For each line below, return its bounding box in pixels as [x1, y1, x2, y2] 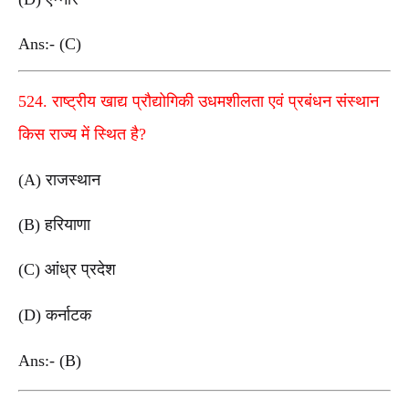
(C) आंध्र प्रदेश [18, 260, 116, 279]
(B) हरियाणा [18, 215, 90, 235]
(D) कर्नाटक [18, 305, 91, 324]
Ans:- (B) [18, 351, 86, 370]
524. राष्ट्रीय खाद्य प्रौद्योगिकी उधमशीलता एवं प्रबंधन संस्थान [18, 91, 379, 110]
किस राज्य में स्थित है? [18, 124, 146, 143]
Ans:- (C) [18, 35, 86, 54]
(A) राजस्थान [18, 170, 100, 189]
